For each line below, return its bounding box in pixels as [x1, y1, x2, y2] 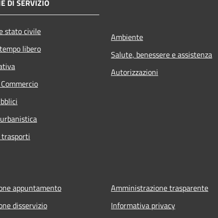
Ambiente [111, 31, 143, 43]
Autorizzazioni [111, 66, 158, 78]
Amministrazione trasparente [111, 182, 208, 194]
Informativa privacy [111, 199, 175, 211]
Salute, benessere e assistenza [111, 48, 212, 60]
